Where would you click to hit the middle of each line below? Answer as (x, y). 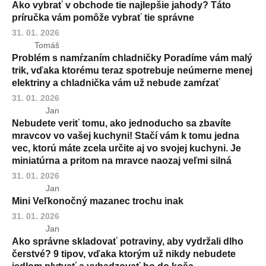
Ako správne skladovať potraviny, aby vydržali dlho (128, 241)
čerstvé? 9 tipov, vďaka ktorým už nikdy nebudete (124, 254)
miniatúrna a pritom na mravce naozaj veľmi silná (122, 161)
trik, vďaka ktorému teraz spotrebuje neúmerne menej (132, 70)
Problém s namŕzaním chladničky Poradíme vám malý (132, 58)
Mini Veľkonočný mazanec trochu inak (98, 201)
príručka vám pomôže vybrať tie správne (103, 18)
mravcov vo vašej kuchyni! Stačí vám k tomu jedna (126, 136)
